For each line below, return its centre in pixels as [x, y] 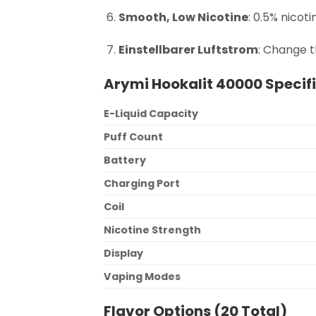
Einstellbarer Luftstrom [188, 49]
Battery [125, 160]
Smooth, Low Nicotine [183, 17]
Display [123, 254]
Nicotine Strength [152, 230]
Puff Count [133, 137]
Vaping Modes [142, 277]
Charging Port [142, 184]
